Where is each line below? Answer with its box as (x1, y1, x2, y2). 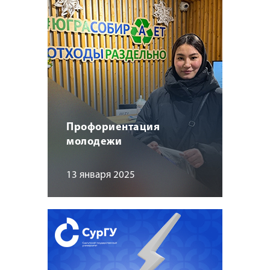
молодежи (66, 136, 122, 148)
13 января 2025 (66, 169, 135, 180)
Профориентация (66, 121, 160, 133)
